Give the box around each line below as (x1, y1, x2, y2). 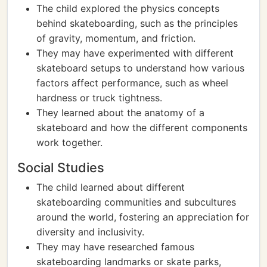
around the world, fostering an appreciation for (36, 211, 249, 223)
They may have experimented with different (36, 47, 234, 59)
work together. (36, 136, 103, 148)
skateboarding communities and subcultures (36, 196, 236, 208)
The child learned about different (36, 181, 185, 193)
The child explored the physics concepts (36, 2, 219, 14)
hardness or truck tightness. (36, 92, 162, 104)
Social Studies (17, 160, 104, 175)
